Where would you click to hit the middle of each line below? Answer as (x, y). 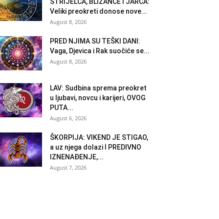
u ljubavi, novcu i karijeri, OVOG (98, 98)
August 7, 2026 (68, 167)
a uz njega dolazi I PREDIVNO (96, 147)
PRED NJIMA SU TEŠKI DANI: (95, 41)
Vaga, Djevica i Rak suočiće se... (100, 51)
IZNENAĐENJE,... (77, 157)
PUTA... (62, 107)
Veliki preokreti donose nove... (99, 11)
